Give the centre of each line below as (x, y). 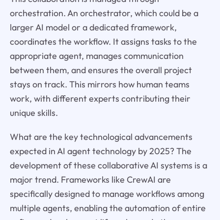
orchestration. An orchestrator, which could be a (104, 13)
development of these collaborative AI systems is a (108, 165)
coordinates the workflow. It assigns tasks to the (103, 41)
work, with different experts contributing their (100, 98)
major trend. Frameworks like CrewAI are (90, 179)
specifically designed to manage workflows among (107, 193)
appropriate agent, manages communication (96, 56)
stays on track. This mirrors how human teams (99, 84)
